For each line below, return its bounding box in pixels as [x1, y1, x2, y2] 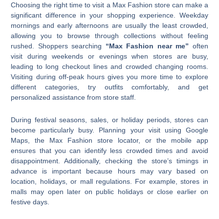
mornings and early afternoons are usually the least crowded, [11, 22, 208, 30]
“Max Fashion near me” [105, 42, 189, 50]
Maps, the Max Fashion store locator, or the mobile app [11, 136, 208, 144]
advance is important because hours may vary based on [11, 167, 208, 175]
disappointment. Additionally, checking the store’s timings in [11, 156, 208, 165]
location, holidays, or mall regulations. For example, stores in [11, 177, 208, 185]
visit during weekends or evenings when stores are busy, [11, 52, 208, 61]
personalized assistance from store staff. [11, 93, 136, 102]
